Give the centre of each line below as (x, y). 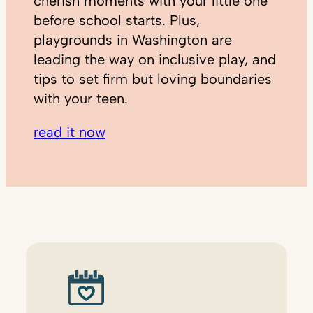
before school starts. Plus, (117, 20)
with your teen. (81, 98)
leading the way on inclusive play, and (155, 59)
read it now (70, 132)
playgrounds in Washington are (133, 39)
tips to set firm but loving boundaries (153, 79)
